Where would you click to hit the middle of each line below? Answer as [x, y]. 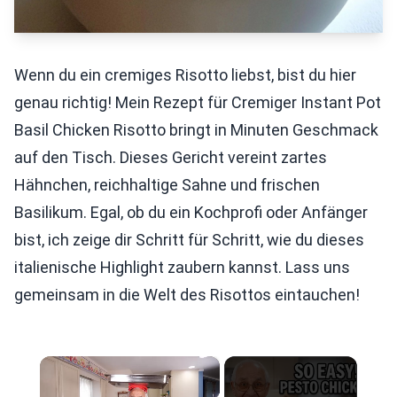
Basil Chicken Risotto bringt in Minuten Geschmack [196, 130]
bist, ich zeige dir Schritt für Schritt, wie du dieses [189, 240]
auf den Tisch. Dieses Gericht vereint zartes [171, 157]
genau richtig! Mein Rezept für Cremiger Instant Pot [198, 102]
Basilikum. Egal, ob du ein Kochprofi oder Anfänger [191, 212]
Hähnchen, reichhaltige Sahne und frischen [167, 185]
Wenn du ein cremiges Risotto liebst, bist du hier [185, 75]
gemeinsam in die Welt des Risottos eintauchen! [187, 295]
